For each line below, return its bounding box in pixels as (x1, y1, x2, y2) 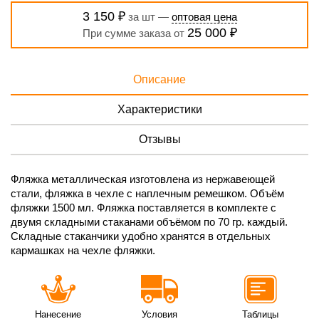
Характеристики (117, 103, 202, 115)
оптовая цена (171, 10, 237, 23)
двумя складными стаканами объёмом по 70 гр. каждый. (11, 215, 288, 228)
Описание (133, 73, 186, 85)
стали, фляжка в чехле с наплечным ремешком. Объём (11, 187, 284, 199)
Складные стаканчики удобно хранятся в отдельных (11, 229, 271, 242)
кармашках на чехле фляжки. (11, 244, 155, 256)
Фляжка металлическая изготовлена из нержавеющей (11, 172, 275, 185)
